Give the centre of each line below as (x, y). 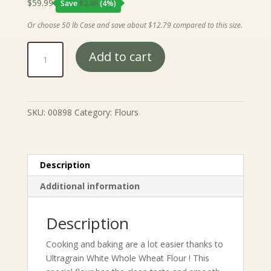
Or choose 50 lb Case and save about (87, 25)
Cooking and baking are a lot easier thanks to (134, 244)
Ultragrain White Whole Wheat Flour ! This (127, 258)
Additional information (90, 186)
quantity (42, 118)
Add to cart (120, 57)
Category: (94, 113)
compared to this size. (207, 25)
